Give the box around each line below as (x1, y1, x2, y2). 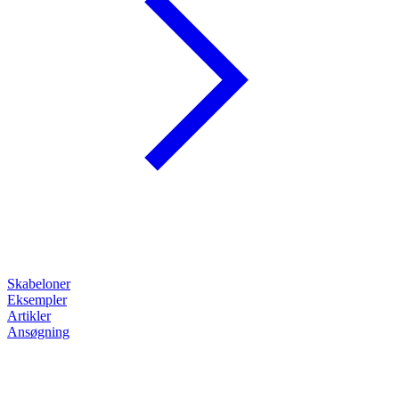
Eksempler (7, 292, 67, 308)
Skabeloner (7, 276, 70, 292)
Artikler (7, 308, 51, 324)
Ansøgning (7, 324, 69, 340)
